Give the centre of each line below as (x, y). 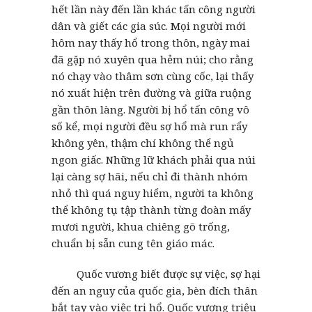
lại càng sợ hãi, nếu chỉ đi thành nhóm (150, 176)
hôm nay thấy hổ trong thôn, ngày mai (151, 42)
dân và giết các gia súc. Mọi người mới (149, 25)
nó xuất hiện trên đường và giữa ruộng (151, 92)
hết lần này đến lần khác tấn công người (154, 9)
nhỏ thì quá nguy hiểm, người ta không (153, 193)
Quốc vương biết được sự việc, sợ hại (156, 273)
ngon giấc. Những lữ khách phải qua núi (154, 159)
